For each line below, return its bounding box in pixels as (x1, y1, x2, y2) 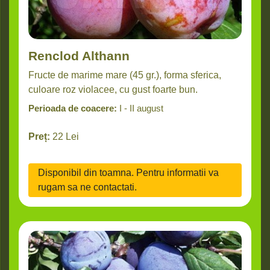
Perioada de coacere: (28, 103, 117, 114)
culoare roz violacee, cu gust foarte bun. (28, 84, 198, 95)
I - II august (119, 103, 163, 114)
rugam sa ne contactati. (38, 182, 137, 193)
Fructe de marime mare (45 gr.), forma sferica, (28, 70, 221, 81)
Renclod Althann (28, 49, 130, 63)
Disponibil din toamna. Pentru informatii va (38, 168, 219, 178)
